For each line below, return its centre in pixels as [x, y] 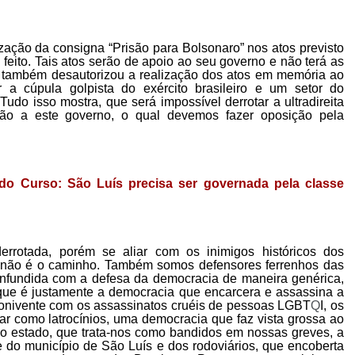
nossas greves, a [294, 333]
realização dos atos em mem [219, 74]
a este [43, 115]
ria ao [328, 74]
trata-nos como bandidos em [162, 333]
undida [29, 279]
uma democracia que [176, 319]
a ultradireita [308, 101]
